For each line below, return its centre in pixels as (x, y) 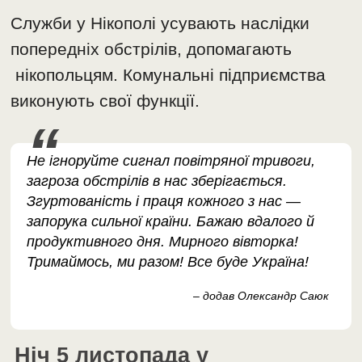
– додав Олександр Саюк (261, 296)
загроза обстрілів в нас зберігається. (157, 181)
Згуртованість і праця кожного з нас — (164, 202)
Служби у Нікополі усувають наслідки (160, 23)
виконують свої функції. (105, 101)
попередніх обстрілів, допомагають (152, 49)
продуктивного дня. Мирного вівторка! (163, 242)
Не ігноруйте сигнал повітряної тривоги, (171, 161)
